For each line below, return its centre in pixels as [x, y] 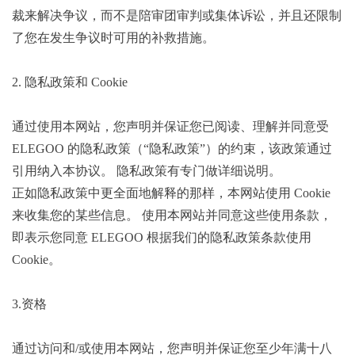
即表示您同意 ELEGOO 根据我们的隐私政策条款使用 [162, 237]
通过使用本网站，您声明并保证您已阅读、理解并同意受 [170, 126]
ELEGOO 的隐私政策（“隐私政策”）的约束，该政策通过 [172, 149]
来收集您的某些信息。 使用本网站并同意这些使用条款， [172, 215]
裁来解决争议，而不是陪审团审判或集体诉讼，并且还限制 [177, 15]
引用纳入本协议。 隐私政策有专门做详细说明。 [147, 171]
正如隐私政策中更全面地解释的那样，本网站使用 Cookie [171, 193]
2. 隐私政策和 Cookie [70, 82]
